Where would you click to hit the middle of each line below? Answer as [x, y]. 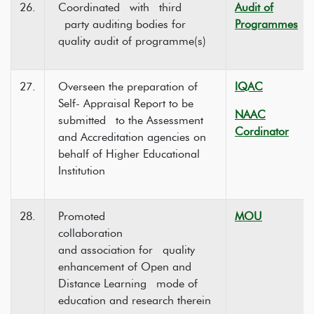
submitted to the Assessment [131, 120]
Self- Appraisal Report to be [126, 103]
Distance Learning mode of [128, 284]
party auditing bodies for [122, 24]
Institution [82, 171]
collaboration [138, 233]
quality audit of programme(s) [132, 41]
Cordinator [262, 131]
